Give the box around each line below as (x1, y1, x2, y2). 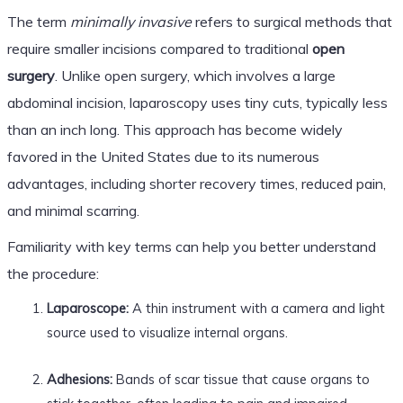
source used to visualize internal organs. (46, 323, 288, 341)
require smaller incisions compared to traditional (6, 39, 312, 58)
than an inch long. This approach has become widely (6, 120, 343, 139)
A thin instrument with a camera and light (128, 299, 385, 317)
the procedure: (6, 264, 99, 282)
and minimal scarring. (6, 201, 139, 219)
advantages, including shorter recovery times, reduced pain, (6, 174, 386, 193)
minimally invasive (69, 12, 192, 31)
